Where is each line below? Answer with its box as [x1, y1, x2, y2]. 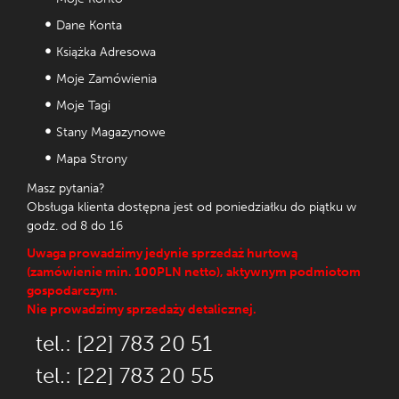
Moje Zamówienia [56, 71, 157, 86]
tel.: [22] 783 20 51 [36, 330, 212, 356]
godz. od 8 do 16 [27, 218, 123, 233]
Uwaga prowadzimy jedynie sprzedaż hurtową [27, 246, 297, 261]
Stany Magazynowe [56, 125, 166, 140]
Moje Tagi [56, 98, 110, 113]
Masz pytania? [27, 181, 105, 196]
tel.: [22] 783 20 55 [36, 362, 214, 388]
